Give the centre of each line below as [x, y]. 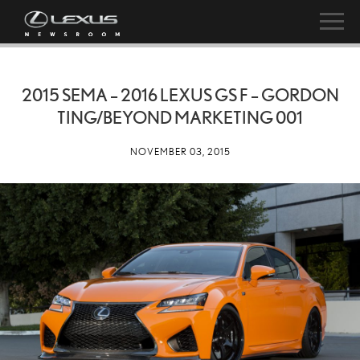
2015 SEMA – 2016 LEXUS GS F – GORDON [180, 94]
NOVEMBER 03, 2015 [180, 151]
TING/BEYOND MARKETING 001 [180, 117]
